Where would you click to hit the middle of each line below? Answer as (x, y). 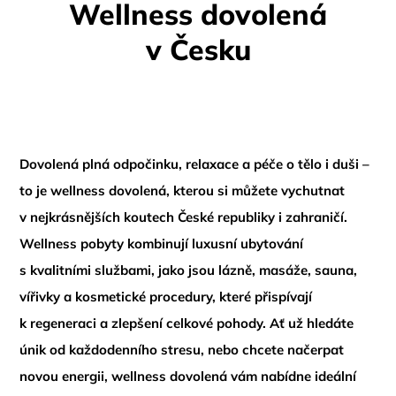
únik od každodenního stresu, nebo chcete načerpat (182, 350)
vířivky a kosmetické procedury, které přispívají (166, 297)
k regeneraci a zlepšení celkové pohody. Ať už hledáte (187, 323)
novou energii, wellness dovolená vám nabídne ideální (188, 376)
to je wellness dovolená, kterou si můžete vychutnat (183, 190)
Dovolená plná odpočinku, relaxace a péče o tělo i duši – (195, 164)
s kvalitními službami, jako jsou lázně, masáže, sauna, (189, 270)
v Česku (198, 49)
